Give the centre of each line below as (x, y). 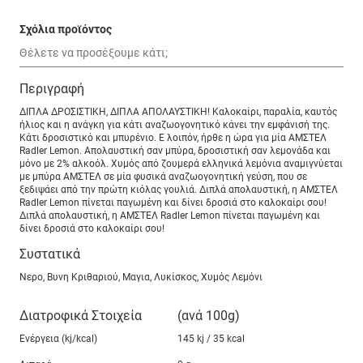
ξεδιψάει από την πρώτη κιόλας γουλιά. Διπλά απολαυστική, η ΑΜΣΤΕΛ (179, 190)
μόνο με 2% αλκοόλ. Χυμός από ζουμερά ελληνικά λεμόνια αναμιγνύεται (181, 164)
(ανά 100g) (209, 316)
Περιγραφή (52, 89)
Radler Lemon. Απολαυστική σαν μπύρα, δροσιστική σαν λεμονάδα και (175, 151)
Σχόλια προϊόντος (66, 29)
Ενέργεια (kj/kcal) (58, 339)
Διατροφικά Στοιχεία (81, 316)
